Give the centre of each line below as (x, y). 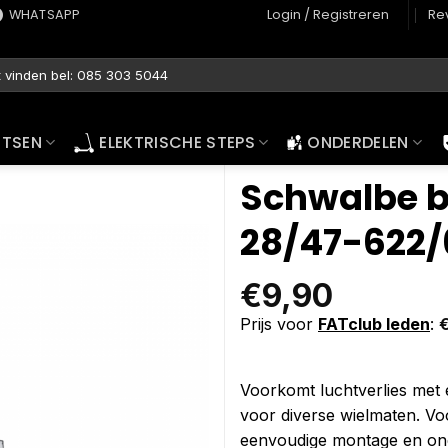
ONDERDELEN (358, 142)
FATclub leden (374, 324)
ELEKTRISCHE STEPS (177, 142)
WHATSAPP (44, 14)
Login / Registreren (328, 14)
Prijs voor (279, 324)
